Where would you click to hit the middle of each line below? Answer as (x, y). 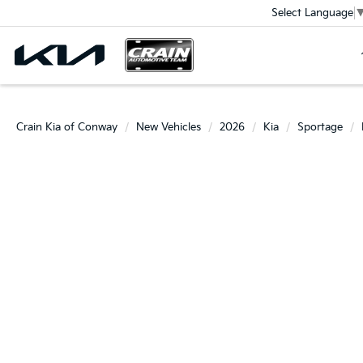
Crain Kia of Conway (67, 127)
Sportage (320, 127)
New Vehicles (169, 127)
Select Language (312, 13)
